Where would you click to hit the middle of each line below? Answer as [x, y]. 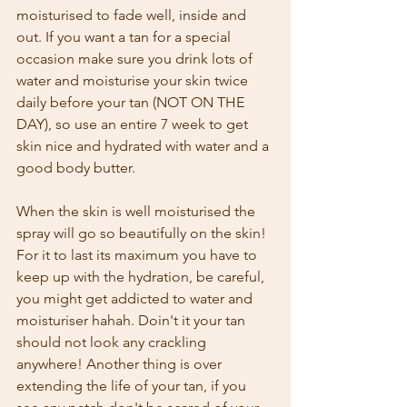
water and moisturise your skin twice [134, 80]
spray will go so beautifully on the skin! [143, 233]
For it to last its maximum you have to [139, 254]
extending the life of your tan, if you [133, 385]
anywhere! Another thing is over [121, 363]
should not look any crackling [113, 342]
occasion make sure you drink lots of [136, 58]
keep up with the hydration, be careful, [142, 276]
